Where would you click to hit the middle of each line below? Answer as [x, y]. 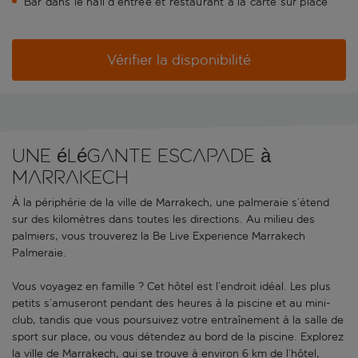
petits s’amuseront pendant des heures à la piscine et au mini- [171, 304]
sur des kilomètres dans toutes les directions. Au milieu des [163, 220]
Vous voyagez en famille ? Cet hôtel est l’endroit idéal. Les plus [171, 287]
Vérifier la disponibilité [179, 60]
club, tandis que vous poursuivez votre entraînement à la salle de [178, 320]
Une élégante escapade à [141, 156]
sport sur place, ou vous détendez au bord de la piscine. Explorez [178, 337]
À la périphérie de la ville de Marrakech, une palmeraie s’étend [171, 203]
